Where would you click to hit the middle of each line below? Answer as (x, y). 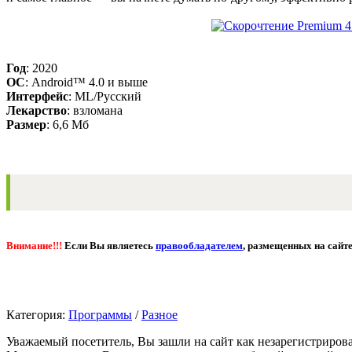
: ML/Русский (105, 97)
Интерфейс (37, 97)
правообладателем (199, 246)
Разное (159, 314)
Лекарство (37, 111)
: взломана (95, 111)
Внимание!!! (34, 246)
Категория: (37, 314)
